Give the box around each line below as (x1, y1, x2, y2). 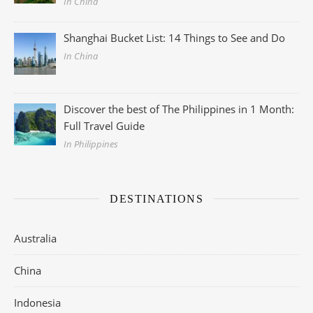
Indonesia (14, 295, 61, 310)
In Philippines (64, 137, 119, 150)
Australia (14, 231, 57, 245)
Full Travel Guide (64, 118, 145, 133)
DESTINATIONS (110, 192, 203, 205)
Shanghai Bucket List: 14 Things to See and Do (64, 31, 286, 45)
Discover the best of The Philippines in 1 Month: (64, 101, 295, 116)
